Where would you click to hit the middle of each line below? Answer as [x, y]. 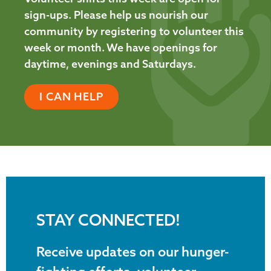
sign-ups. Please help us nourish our [116, 15]
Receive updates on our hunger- [133, 252]
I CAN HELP [71, 97]
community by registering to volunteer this [134, 31]
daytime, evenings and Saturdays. [110, 64]
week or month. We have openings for [121, 48]
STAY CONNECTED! [108, 220]
